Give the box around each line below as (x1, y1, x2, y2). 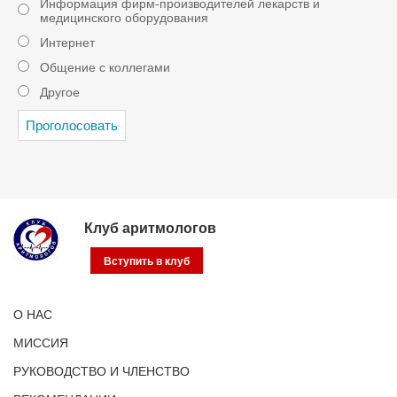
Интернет (40, 35, 95, 50)
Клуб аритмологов (84, 221, 216, 236)
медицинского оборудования (40, 11, 208, 25)
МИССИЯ (13, 336, 68, 350)
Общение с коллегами (40, 60, 170, 74)
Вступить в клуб (104, 255, 190, 268)
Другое (40, 85, 80, 99)
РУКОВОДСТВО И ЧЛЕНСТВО (13, 364, 190, 378)
